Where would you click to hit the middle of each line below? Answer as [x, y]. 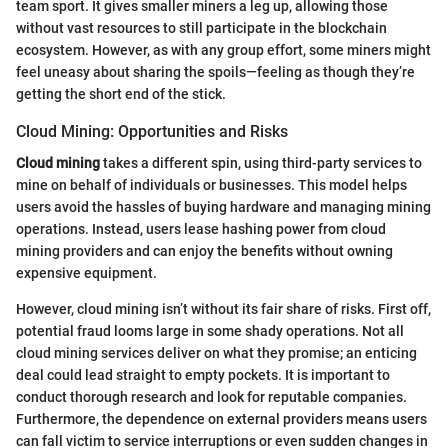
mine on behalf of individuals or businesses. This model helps [211, 185]
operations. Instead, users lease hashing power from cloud [201, 229]
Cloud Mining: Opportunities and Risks [152, 131]
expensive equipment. [86, 273]
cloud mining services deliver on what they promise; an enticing [216, 353]
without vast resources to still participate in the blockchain [201, 27]
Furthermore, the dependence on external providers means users [221, 419]
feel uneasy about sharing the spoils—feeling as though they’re [215, 71]
